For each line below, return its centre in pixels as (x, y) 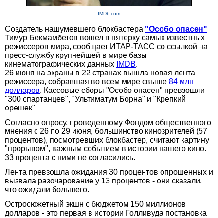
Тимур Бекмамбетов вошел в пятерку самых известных (105, 37)
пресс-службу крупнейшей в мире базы (76, 55)
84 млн (181, 81)
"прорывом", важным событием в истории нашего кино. (106, 148)
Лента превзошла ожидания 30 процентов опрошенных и (109, 172)
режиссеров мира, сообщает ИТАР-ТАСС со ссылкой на (106, 46)
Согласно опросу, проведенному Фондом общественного (108, 122)
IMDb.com (109, 13)
